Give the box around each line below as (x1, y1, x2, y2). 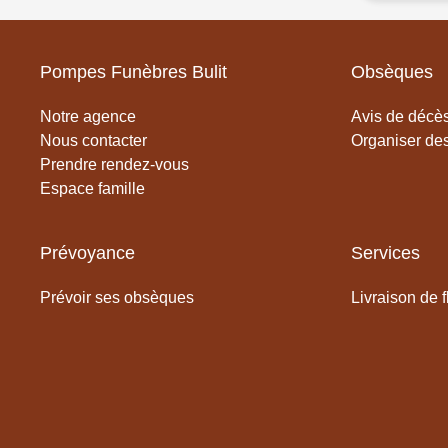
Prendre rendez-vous (40, 155, 189, 173)
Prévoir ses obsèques (40, 288, 194, 306)
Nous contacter (40, 131, 147, 149)
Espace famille (40, 179, 145, 197)
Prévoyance (40, 242, 135, 263)
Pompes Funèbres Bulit (40, 61, 227, 82)
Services (351, 242, 420, 263)
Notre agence (40, 107, 136, 125)
